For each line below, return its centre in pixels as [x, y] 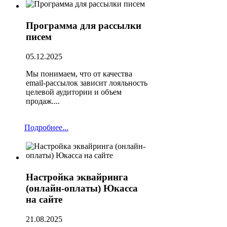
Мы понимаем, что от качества [79, 73]
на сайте [44, 200]
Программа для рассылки [84, 26]
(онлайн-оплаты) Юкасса [82, 188]
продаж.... [43, 101]
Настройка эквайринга [77, 177]
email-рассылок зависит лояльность [87, 83]
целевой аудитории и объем [74, 92]
